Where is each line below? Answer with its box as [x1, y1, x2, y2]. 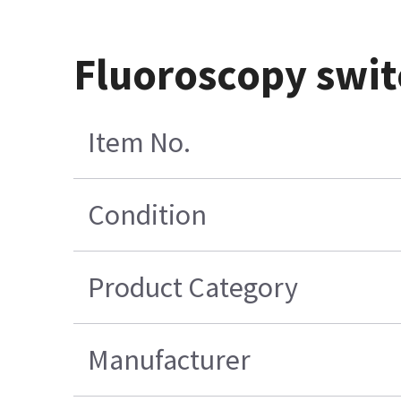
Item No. [87, 124, 191, 160]
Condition [87, 196, 207, 233]
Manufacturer [87, 341, 251, 378]
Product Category [87, 269, 298, 305]
